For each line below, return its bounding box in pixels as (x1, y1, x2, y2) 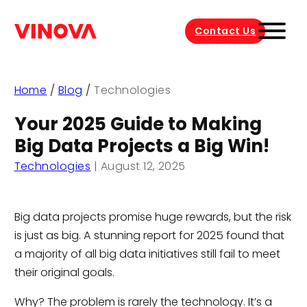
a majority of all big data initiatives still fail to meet (14, 245, 280, 262)
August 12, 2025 (100, 158, 186, 175)
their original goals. (14, 264, 114, 280)
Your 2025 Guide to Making (14, 112, 262, 137)
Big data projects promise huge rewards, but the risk (14, 208, 291, 225)
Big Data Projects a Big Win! (14, 134, 269, 159)
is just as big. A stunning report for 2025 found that (14, 227, 284, 243)
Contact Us (195, 23, 256, 38)
